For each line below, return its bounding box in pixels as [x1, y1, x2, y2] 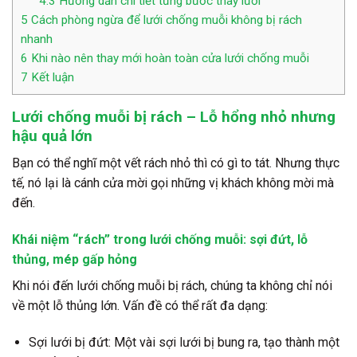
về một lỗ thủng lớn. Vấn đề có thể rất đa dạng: [12, 297, 268, 313]
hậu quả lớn [12, 126, 92, 145]
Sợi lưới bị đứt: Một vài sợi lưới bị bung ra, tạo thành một [28, 334, 339, 350]
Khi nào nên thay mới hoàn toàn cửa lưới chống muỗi [28, 50, 309, 65]
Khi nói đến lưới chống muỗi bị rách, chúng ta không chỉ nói [12, 277, 332, 293]
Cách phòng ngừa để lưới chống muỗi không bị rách [28, 12, 302, 27]
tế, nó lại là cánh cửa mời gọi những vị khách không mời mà [12, 175, 334, 191]
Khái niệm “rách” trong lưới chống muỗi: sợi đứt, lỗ [12, 231, 308, 247]
